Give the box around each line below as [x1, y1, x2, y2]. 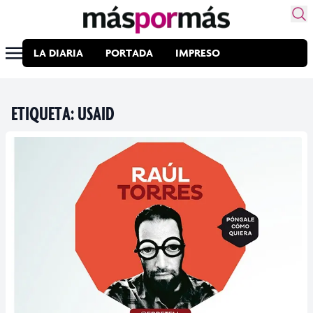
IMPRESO [175, 46, 220, 59]
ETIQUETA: [11, 101, 78, 125]
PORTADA [105, 46, 153, 59]
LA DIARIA [34, 46, 83, 59]
